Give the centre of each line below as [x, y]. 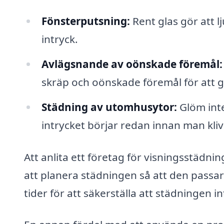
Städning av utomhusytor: [109, 107]
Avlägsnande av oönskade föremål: [132, 64]
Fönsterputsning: [85, 21]
